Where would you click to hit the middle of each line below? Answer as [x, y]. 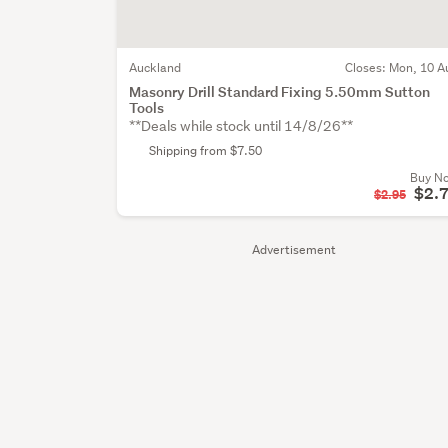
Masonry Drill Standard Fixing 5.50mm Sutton [280, 91]
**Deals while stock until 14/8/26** [241, 125]
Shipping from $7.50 [206, 150]
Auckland [155, 67]
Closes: [367, 67]
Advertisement [294, 249]
